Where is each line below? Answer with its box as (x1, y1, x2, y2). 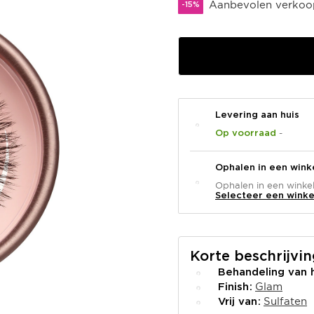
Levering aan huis (215, 111, 299, 120)
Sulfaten (264, 295, 307, 307)
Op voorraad (215, 129, 279, 138)
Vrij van (218, 296, 261, 307)
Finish (218, 282, 252, 292)
